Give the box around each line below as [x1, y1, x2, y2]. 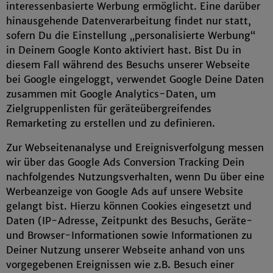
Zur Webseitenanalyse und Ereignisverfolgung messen [6, 141, 264, 154]
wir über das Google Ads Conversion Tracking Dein [6, 156, 244, 168]
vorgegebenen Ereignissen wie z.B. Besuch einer [6, 258, 234, 271]
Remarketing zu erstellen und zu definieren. [6, 117, 215, 129]
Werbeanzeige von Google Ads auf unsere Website [6, 185, 243, 197]
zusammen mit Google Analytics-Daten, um [6, 88, 216, 100]
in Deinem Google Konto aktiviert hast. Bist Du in [6, 44, 241, 56]
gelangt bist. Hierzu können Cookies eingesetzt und [6, 200, 252, 212]
